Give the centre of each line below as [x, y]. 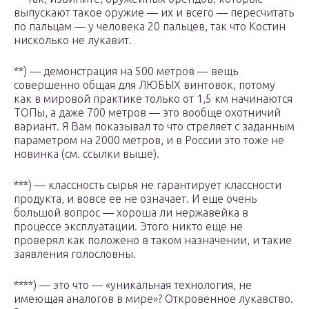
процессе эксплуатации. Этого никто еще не [128, 227]
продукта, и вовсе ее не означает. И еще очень [135, 199]
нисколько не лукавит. [73, 40]
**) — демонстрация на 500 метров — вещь [126, 71]
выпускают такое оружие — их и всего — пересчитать [154, 13]
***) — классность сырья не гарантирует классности [148, 185]
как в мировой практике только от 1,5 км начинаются [153, 99]
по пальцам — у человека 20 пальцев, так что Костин [150, 27]
